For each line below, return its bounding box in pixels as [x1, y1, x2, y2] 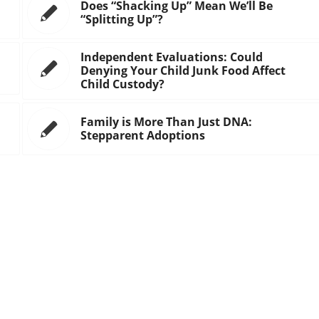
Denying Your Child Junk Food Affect [80, 63, 286, 79]
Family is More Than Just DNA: [80, 114, 253, 130]
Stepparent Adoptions [80, 127, 206, 144]
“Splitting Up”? [80, 11, 164, 28]
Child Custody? [80, 76, 165, 93]
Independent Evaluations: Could [80, 49, 263, 66]
